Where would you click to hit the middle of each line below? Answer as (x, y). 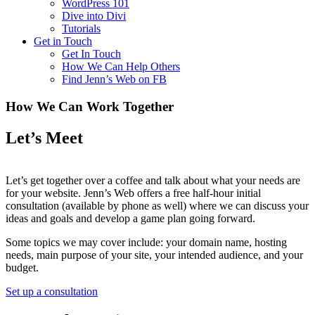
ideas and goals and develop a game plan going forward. (130, 218)
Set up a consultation (52, 291)
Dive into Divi (94, 16)
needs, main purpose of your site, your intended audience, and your (154, 255)
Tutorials (81, 28)
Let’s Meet (44, 137)
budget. (22, 267)
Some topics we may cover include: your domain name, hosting (146, 242)
